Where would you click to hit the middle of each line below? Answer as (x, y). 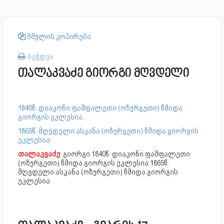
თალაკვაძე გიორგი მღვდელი (103, 74)
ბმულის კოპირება (58, 36)
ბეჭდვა (39, 56)
